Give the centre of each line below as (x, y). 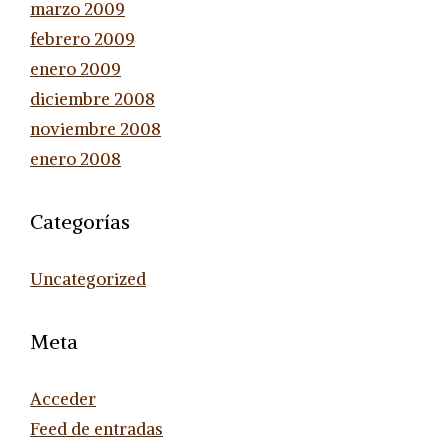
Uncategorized (88, 278)
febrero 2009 (82, 38)
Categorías (80, 221)
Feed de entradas (96, 428)
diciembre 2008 (92, 98)
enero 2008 (75, 158)
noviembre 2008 (95, 128)
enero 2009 (75, 68)
